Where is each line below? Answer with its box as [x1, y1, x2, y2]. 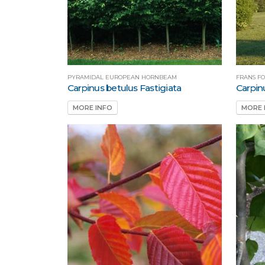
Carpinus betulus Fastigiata [67, 82, 182, 94]
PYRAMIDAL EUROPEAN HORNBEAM [67, 74, 177, 81]
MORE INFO [73, 103, 112, 112]
